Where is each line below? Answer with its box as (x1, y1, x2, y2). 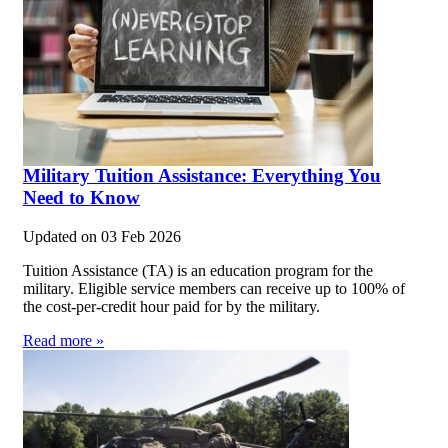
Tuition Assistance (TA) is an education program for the (23, 261, 373, 279)
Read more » (23, 331, 104, 349)
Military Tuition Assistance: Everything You (23, 164, 381, 186)
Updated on (23, 227, 101, 245)
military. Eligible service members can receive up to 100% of (23, 279, 405, 297)
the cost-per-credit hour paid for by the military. (23, 297, 320, 315)
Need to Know (23, 186, 140, 208)
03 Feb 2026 (101, 227, 181, 245)
